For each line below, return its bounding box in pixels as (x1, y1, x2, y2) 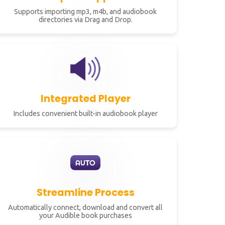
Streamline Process (36, 186, 135, 199)
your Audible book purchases (39, 211, 132, 219)
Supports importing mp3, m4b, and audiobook (14, 8, 157, 16)
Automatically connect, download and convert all (8, 203, 163, 211)
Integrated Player (40, 92, 131, 105)
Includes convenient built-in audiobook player (13, 109, 158, 118)
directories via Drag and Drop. (38, 16, 133, 24)
